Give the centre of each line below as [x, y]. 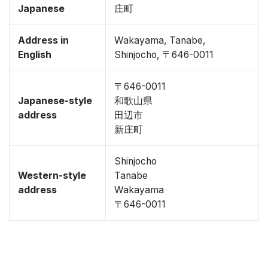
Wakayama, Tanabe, [160, 40]
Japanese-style [55, 101]
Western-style [52, 176]
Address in [43, 40]
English [35, 55]
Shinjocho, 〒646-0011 [164, 55]
